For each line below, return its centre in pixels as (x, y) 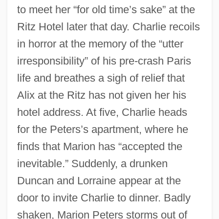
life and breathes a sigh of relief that (101, 78)
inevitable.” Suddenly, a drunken (92, 163)
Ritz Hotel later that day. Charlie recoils (108, 26)
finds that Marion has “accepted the (99, 146)
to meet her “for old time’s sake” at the (106, 9)
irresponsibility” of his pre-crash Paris (104, 61)
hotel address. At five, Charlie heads (102, 112)
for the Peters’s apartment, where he (102, 129)
